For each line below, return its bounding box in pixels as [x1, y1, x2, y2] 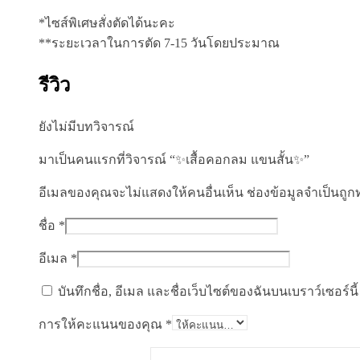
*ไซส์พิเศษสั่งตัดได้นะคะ [39, 15, 175, 30]
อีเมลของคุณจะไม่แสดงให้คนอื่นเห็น [39, 185, 243, 199]
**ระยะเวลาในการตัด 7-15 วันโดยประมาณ [39, 35, 280, 50]
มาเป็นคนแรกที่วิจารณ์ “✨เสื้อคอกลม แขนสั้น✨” [39, 152, 309, 166]
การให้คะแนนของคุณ [39, 317, 166, 331]
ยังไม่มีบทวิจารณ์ [39, 119, 134, 133]
